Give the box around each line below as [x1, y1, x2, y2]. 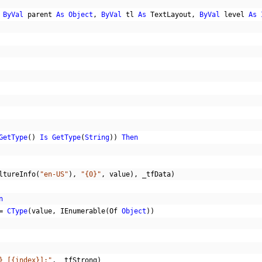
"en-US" [40, 170, 68, 178]
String [85, 133, 109, 142]
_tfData [138, 170, 171, 178]
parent [23, 11, 56, 19]
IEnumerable [56, 207, 105, 215]
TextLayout [146, 11, 191, 19]
